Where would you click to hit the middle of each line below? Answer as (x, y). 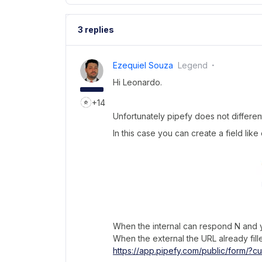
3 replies (96, 29)
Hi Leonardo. (137, 82)
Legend (193, 65)
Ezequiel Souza (143, 65)
